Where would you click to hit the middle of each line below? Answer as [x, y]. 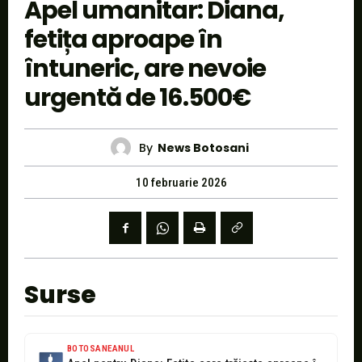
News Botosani [203, 147]
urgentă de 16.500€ [137, 98]
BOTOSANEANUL [101, 349]
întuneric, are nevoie [145, 69]
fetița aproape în [123, 40]
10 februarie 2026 [181, 183]
